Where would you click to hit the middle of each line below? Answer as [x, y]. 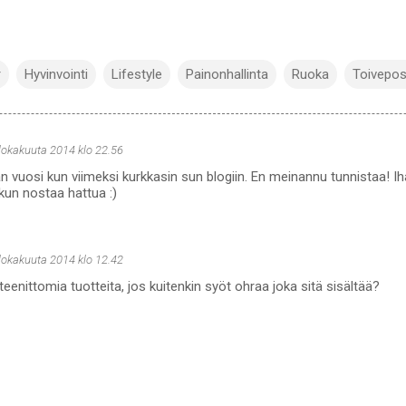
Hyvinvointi [56, 74]
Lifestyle [137, 74]
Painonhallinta [227, 74]
